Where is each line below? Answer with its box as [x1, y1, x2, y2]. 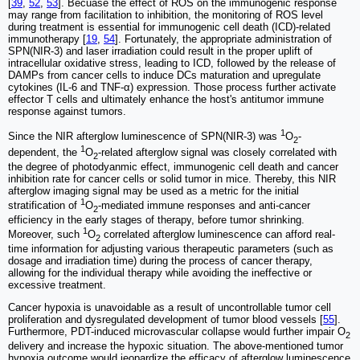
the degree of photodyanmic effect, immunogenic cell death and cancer [8, 161, 338, 174]
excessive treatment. [8, 279, 106, 292]
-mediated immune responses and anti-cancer [98, 199, 310, 212]
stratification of [8, 199, 80, 212]
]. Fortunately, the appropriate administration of [115, 32, 332, 45]
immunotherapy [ [8, 32, 86, 45]
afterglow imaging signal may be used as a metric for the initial [8, 185, 299, 198]
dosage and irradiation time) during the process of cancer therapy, [8, 255, 313, 268]
